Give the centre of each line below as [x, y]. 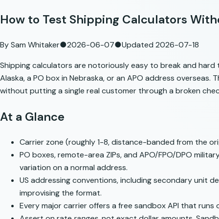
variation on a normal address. [74, 167]
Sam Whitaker [35, 44]
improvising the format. [61, 193]
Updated [139, 44]
